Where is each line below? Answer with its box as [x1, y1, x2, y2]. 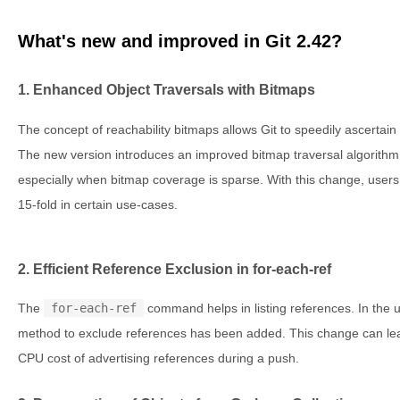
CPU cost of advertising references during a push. [18, 351, 299, 366]
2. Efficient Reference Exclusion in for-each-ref [18, 260, 331, 277]
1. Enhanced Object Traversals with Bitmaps [18, 81, 315, 98]
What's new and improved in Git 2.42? [18, 30, 342, 51]
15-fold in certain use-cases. [18, 196, 178, 212]
